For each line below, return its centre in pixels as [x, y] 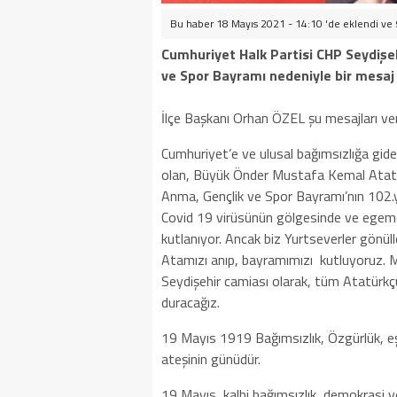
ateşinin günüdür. [211, 359]
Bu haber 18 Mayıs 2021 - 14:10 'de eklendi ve [283, 23]
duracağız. [191, 302]
